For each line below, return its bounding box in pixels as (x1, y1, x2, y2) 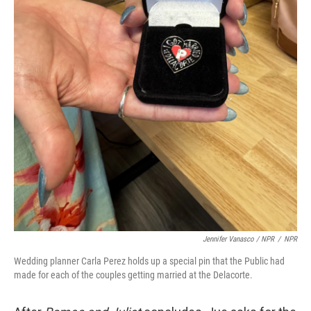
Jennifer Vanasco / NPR (203, 235, 274, 244)
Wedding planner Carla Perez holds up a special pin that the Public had (14, 255, 285, 267)
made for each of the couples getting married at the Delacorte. (14, 269, 253, 280)
